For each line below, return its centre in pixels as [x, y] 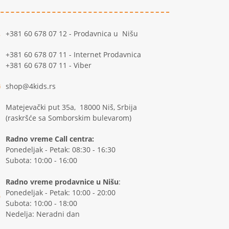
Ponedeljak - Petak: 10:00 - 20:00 [60, 192]
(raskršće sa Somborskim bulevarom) [68, 118]
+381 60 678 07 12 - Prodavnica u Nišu [72, 33]
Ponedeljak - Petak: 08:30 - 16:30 [60, 150]
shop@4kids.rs [30, 86]
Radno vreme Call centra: [50, 139]
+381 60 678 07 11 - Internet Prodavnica [73, 54]
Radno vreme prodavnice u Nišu [62, 182]
